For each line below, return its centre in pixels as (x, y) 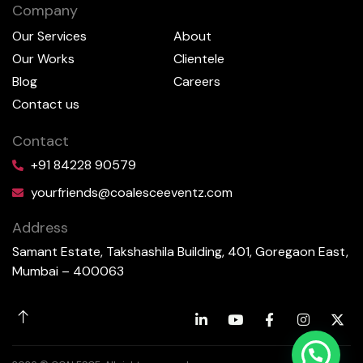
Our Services (49, 36)
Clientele (199, 58)
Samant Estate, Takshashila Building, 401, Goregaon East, (180, 251)
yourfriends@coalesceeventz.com (131, 192)
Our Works (43, 58)
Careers (197, 81)
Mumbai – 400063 (68, 271)
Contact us (46, 104)
